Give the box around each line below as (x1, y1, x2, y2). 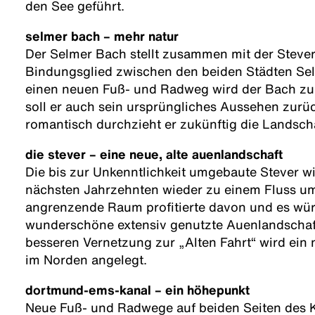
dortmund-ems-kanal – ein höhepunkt (25, 281, 250, 300)
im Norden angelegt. (25, 250, 147, 269)
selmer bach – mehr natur (25, 27, 179, 46)
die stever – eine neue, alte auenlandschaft (25, 145, 283, 164)
